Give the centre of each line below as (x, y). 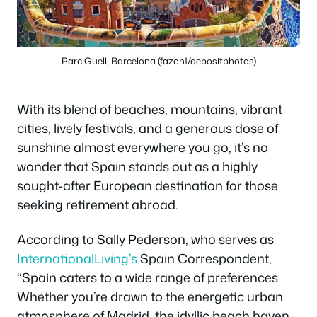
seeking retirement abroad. (97, 204)
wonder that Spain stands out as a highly (137, 166)
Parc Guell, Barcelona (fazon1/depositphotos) (158, 60)
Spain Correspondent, (204, 259)
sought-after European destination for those (148, 185)
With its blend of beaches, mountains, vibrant (150, 109)
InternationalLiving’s (77, 259)
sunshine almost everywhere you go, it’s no (143, 147)
